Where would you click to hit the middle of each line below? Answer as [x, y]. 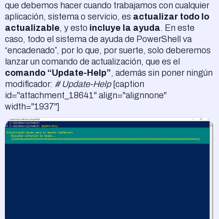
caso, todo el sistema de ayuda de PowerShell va [98, 39]
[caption [128, 84]
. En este [177, 28]
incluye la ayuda [125, 28]
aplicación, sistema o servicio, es [69, 16]
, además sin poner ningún [162, 73]
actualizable [32, 28]
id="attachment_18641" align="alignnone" [86, 95]
